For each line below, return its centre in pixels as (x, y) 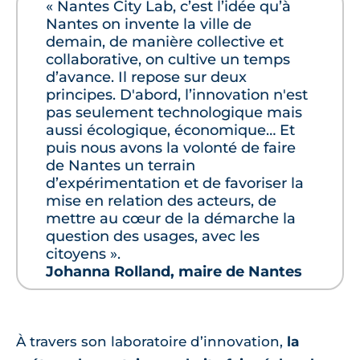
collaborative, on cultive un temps (168, 60)
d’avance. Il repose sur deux (146, 78)
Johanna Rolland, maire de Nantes (174, 272)
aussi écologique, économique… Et (170, 131)
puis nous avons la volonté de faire (171, 148)
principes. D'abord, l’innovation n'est (177, 95)
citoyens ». (83, 254)
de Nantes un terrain (121, 166)
